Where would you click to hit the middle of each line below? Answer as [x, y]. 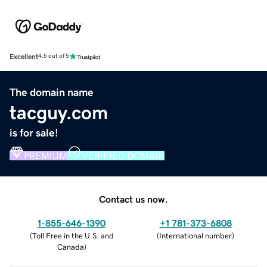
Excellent [24, 56]
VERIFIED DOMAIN [123, 155]
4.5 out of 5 [54, 56]
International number [195, 235]
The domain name [52, 92]
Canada [70, 247]
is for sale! [34, 133]
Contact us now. [133, 199]
